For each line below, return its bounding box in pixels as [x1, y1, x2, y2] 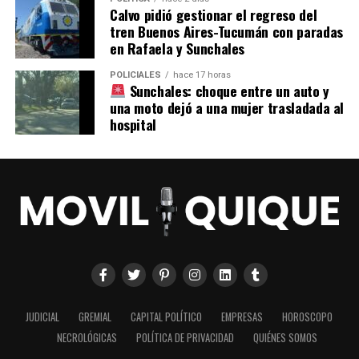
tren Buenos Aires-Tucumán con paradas [109, 20, 343, 42]
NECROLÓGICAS [57, 329, 118, 345]
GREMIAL [79, 309, 112, 325]
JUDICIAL [26, 309, 60, 325]
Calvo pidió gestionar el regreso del [109, 3, 317, 25]
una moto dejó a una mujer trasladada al [109, 96, 345, 118]
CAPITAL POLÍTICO [131, 309, 203, 325]
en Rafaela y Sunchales [109, 37, 245, 58]
